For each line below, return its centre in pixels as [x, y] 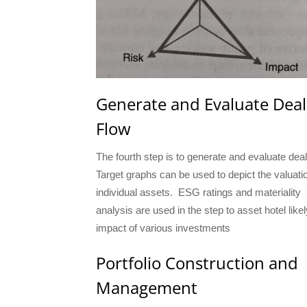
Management [147, 287]
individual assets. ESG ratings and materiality [198, 192]
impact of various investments [163, 228]
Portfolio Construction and [197, 262]
